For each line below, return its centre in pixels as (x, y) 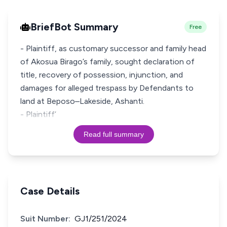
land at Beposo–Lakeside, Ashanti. (82, 101)
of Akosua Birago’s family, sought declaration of (107, 62)
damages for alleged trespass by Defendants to (107, 88)
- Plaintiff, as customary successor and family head (113, 48)
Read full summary (113, 134)
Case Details (50, 191)
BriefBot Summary (74, 27)
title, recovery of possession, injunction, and (102, 75)
